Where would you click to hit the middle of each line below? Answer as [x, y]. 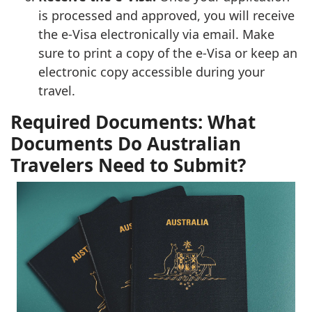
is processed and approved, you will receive [166, 15]
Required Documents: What [133, 122]
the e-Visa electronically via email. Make [156, 34]
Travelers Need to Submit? [128, 165]
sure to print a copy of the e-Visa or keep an [168, 53]
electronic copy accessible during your [151, 71]
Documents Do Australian [126, 143]
